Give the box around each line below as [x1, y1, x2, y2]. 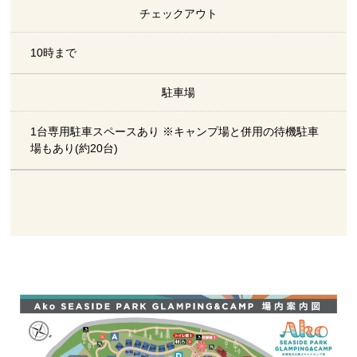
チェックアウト [139, 7, 218, 21]
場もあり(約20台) [30, 142, 119, 155]
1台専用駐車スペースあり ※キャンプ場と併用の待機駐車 [30, 125, 320, 139]
